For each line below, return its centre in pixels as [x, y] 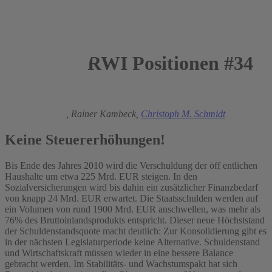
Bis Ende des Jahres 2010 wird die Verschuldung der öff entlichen [131, 165]
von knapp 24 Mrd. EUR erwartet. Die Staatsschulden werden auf [131, 198]
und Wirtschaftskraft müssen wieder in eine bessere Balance [119, 253]
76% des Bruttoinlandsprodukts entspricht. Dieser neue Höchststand [135, 220]
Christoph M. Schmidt [183, 114]
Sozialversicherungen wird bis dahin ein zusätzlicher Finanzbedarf [131, 187]
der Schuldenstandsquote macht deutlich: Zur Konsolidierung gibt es [136, 231]
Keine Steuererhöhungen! [85, 139]
